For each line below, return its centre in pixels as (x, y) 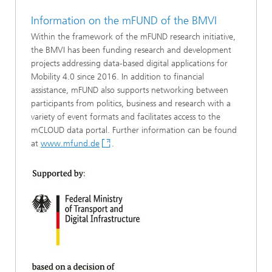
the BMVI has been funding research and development (131, 50)
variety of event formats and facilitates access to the (126, 117)
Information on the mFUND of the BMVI (124, 21)
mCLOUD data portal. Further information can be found (134, 130)
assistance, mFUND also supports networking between (130, 90)
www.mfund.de (70, 143)
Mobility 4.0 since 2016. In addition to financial (117, 76)
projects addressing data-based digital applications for (129, 63)
